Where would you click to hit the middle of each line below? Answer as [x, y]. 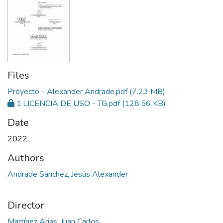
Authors [26, 158]
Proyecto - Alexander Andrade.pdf [67, 92]
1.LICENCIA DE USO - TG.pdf [68, 104]
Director [26, 206]
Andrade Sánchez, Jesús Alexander [68, 174]
